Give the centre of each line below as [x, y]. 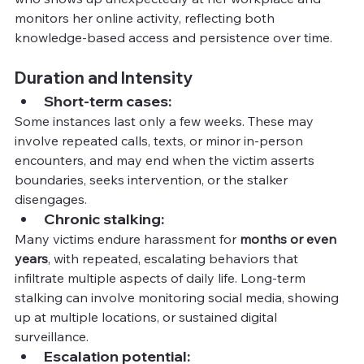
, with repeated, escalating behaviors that [175, 258]
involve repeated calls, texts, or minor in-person [160, 140]
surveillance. [52, 336]
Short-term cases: [108, 101]
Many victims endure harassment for [127, 238]
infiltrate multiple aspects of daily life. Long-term [162, 277]
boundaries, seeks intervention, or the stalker [153, 179]
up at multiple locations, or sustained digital [147, 316]
